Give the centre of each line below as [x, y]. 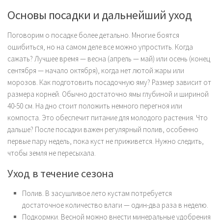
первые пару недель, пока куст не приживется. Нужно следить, [106, 141]
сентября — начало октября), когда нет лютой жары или [96, 70]
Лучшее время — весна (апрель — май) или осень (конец [122, 58]
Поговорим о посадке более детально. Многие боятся [93, 35]
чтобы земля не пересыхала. [52, 153]
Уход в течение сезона [61, 173]
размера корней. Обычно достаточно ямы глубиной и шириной [108, 94]
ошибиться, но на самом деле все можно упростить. [91, 47]
